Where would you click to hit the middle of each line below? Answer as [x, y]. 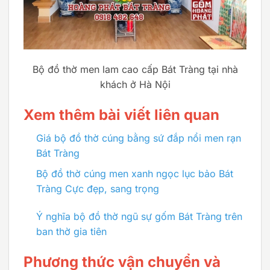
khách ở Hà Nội [135, 84]
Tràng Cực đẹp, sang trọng [97, 189]
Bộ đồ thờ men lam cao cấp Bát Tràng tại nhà [135, 69]
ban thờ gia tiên [71, 232]
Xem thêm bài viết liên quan [121, 115]
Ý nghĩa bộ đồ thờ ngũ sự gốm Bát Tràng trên [139, 217]
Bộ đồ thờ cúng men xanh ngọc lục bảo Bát [134, 174]
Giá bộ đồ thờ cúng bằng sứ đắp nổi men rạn [138, 138]
